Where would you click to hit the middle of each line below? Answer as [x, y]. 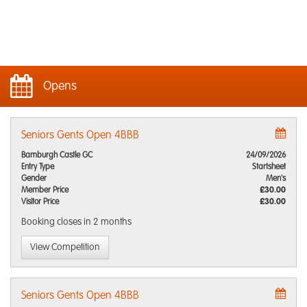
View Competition [65, 247]
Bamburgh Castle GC [57, 156]
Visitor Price [40, 202]
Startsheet [269, 167]
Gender [34, 179]
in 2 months [108, 222]
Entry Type [38, 167]
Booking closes [52, 222]
